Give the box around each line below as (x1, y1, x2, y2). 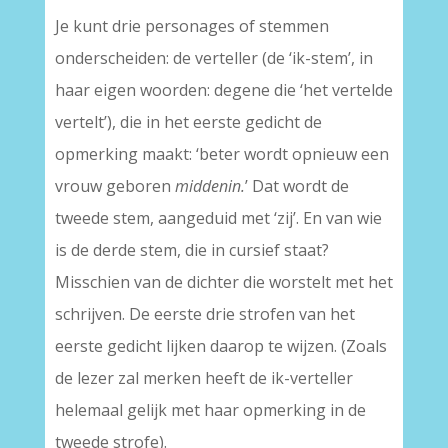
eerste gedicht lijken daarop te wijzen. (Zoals (54, 335, 387, 358)
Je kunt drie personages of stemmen (54, 15, 329, 38)
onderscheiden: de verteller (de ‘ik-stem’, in (54, 47, 373, 70)
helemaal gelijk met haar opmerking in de (54, 399, 366, 422)
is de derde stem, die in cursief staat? (54, 239, 329, 262)
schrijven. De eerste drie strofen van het (54, 303, 355, 326)
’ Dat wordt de (244, 175, 349, 198)
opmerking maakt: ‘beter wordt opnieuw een (54, 143, 389, 166)
